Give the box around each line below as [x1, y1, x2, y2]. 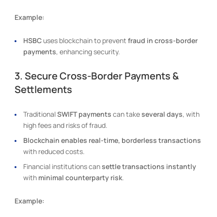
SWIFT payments [57, 109, 111, 119]
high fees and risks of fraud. [23, 120, 108, 130]
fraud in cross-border [128, 35, 198, 45]
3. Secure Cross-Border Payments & [15, 69, 179, 82]
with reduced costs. [23, 146, 85, 156]
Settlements [15, 82, 72, 96]
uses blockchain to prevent [42, 35, 128, 45]
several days [141, 109, 183, 119]
